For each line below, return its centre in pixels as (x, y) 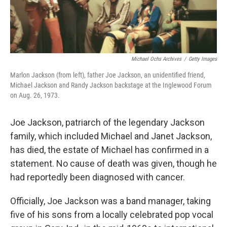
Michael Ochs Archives (156, 59)
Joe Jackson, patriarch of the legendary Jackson (107, 123)
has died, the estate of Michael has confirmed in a (109, 150)
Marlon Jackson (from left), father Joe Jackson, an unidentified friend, (108, 75)
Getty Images (203, 59)
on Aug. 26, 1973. (35, 96)
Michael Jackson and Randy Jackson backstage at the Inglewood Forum (111, 85)
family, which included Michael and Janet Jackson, (111, 136)
